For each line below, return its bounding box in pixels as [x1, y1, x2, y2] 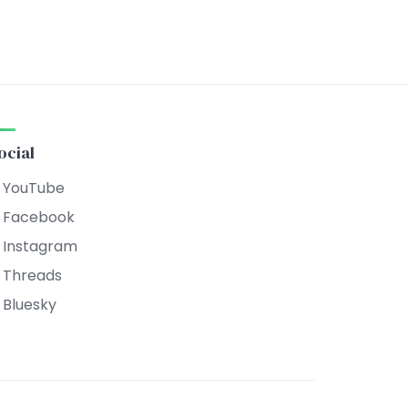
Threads [3, 265, 63, 286]
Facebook [3, 207, 76, 228]
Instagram [3, 236, 78, 257]
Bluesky [3, 294, 57, 315]
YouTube [3, 178, 66, 199]
